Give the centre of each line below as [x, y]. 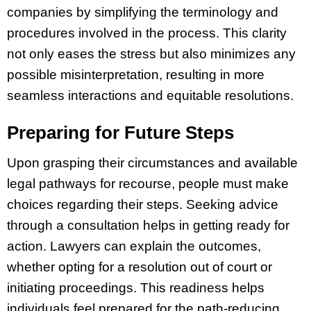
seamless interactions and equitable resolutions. [152, 96]
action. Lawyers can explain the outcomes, [134, 246]
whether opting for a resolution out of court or [140, 267]
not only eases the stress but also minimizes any [151, 54]
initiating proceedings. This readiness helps [136, 287]
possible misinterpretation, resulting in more [136, 75]
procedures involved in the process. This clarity [147, 33]
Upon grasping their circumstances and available [152, 162]
